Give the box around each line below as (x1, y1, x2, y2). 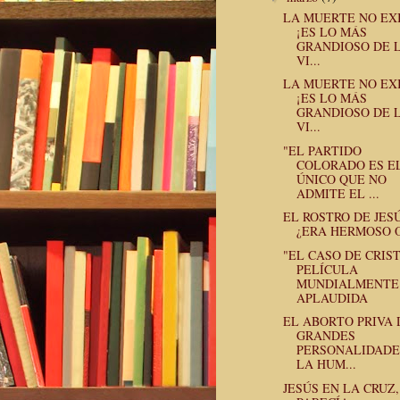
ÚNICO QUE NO (296, 170, 387, 187)
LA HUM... (296, 355, 356, 373)
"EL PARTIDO (282, 141, 362, 159)
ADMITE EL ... (296, 184, 379, 202)
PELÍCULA (296, 260, 358, 278)
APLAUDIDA (296, 288, 368, 306)
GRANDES (296, 327, 355, 345)
